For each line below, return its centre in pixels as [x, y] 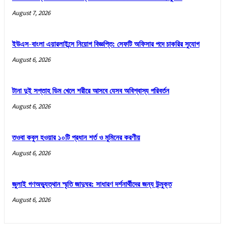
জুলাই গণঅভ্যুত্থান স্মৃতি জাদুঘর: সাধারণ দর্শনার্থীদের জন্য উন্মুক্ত [92, 185]
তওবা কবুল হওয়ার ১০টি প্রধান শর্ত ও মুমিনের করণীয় [76, 138]
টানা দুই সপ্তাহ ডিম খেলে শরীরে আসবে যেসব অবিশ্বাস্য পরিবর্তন [91, 91]
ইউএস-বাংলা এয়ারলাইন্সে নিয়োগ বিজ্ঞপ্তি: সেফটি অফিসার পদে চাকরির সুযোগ [106, 45]
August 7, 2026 [31, 13]
